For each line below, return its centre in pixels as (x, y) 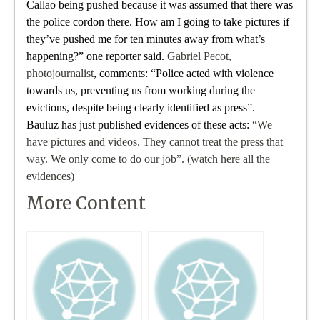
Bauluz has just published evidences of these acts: (140, 125)
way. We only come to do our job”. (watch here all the (149, 159)
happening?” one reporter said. (97, 56)
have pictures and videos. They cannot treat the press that (155, 142)
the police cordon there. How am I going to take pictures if (158, 22)
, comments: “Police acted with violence (184, 74)
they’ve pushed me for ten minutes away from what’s (146, 39)
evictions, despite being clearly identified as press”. (141, 108)
